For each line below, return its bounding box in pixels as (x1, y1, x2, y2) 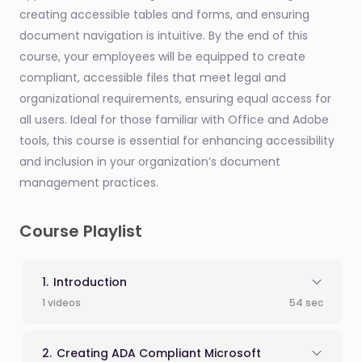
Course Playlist (19, 220, 142, 243)
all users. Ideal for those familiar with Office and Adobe (19, 112, 329, 128)
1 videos (42, 296, 81, 310)
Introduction (53, 274, 127, 291)
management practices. (19, 175, 158, 192)
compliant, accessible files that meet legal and (19, 69, 286, 86)
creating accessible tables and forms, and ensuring (19, 6, 309, 23)
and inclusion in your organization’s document (19, 154, 280, 170)
